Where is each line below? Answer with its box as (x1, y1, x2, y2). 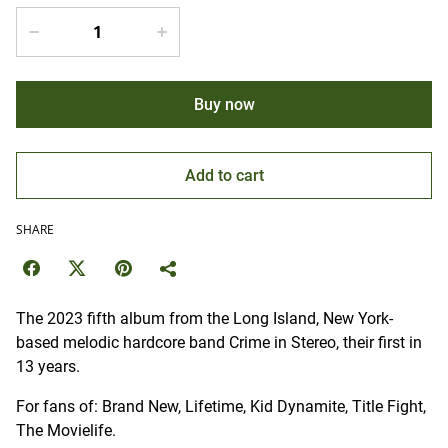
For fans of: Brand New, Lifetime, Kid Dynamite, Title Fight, (16, 397, 426, 417)
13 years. (16, 357, 80, 377)
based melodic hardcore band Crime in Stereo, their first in (16, 333, 422, 353)
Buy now (193, 95, 255, 115)
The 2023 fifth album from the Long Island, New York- (16, 309, 393, 329)
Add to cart (184, 166, 264, 186)
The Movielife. (16, 421, 116, 441)
